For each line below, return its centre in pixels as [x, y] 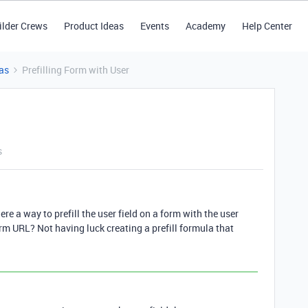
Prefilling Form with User [76, 70]
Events [154, 26]
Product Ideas [93, 26]
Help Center [267, 26]
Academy [205, 26]
